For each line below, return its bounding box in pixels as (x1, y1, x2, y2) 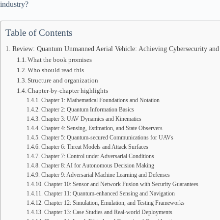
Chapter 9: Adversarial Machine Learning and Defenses (41, 172, 170, 178)
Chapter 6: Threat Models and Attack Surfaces (41, 144, 148, 150)
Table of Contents (5, 27, 72, 38)
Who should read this (27, 66, 84, 74)
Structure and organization (27, 77, 99, 84)
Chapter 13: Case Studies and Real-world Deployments (44, 209, 172, 216)
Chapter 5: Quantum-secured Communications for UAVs (41, 135, 173, 141)
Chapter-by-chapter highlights (27, 87, 109, 94)
